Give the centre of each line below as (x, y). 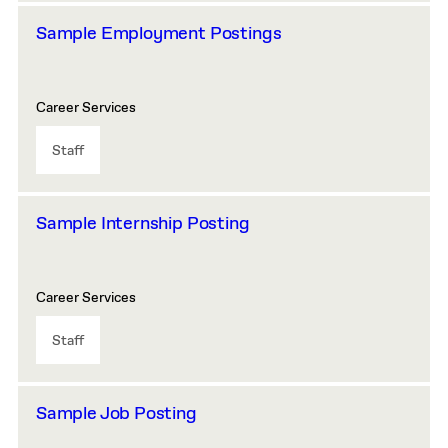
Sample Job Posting (116, 414)
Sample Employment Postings (159, 34)
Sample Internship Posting (143, 224)
